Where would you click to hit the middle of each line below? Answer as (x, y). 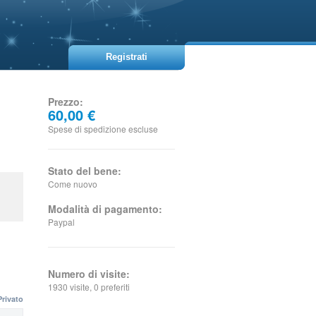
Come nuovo (73, 184)
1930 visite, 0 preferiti (89, 287)
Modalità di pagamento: (105, 209)
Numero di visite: (89, 274)
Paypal (61, 222)
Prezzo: (66, 102)
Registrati (127, 57)
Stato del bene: (85, 171)
